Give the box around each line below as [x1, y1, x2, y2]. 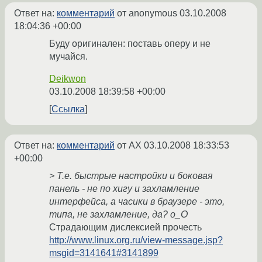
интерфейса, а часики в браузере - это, [49, 196, 225, 207]
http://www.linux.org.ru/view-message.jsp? [49, 235, 223, 246]
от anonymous [115, 8, 180, 19]
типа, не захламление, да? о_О [49, 209, 188, 220]
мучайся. [49, 51, 88, 62]
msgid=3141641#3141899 [49, 248, 158, 258]
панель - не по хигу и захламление [49, 184, 199, 194]
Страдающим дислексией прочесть [49, 222, 202, 233]
